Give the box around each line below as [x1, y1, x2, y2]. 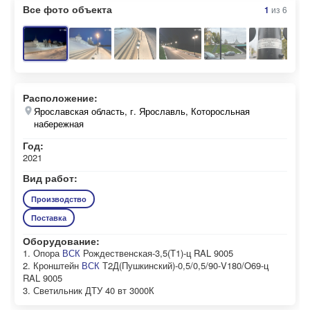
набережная [34, 117, 84, 130]
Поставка [31, 212, 66, 223]
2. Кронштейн [23, 259, 82, 272]
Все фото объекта [23, 2, 112, 16]
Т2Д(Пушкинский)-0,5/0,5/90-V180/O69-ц [100, 259, 268, 272]
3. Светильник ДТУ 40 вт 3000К [23, 284, 154, 297]
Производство [31, 194, 86, 204]
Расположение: [23, 91, 98, 104]
